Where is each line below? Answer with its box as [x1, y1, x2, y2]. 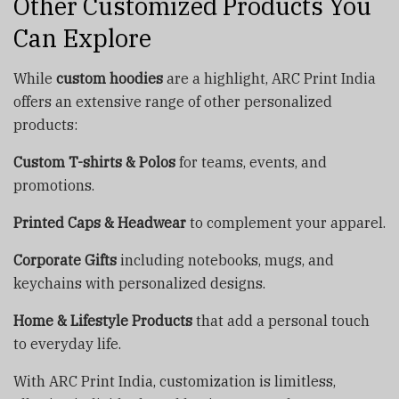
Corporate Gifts [13, 250, 117, 269]
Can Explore [13, 21, 151, 53]
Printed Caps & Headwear [13, 213, 186, 232]
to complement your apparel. [186, 213, 386, 232]
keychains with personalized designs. [13, 273, 265, 292]
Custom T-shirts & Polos [13, 152, 175, 171]
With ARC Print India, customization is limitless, [13, 371, 336, 390]
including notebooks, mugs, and [117, 250, 334, 269]
